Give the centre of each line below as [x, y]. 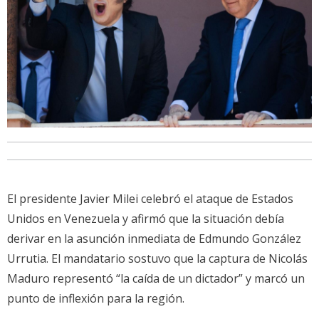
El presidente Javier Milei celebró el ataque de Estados [150, 198]
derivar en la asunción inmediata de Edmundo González [154, 238]
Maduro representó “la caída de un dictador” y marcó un [156, 278]
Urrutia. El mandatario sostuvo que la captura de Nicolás [157, 258]
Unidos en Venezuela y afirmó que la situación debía [146, 218]
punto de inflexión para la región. [96, 298]
